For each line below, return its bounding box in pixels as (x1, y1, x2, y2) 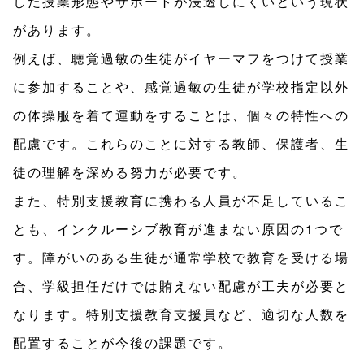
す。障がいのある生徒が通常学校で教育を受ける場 (13, 248, 349, 267)
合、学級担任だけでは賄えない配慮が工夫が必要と (13, 276, 349, 296)
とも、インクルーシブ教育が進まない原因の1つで (13, 219, 344, 239)
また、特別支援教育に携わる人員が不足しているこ (13, 191, 349, 210)
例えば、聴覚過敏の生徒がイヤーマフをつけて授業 (13, 49, 349, 68)
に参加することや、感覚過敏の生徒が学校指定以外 (13, 77, 349, 97)
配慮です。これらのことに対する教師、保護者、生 (13, 134, 349, 154)
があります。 (13, 20, 101, 40)
